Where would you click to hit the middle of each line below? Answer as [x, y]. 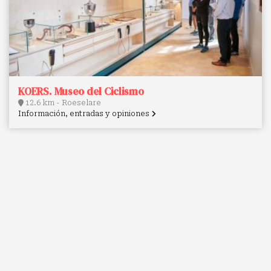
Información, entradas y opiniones [85, 114]
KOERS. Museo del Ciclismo [81, 92]
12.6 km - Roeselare [62, 103]
